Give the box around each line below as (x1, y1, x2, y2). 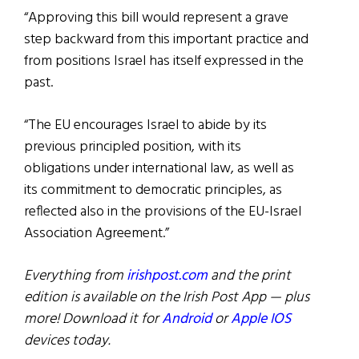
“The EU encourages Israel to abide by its (24, 114, 267, 138)
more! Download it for (24, 308, 162, 332)
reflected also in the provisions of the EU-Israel (24, 200, 301, 224)
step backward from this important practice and (24, 28, 309, 52)
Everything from (24, 264, 127, 288)
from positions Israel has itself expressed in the (24, 50, 304, 74)
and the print (208, 264, 291, 288)
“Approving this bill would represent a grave (24, 6, 288, 30)
